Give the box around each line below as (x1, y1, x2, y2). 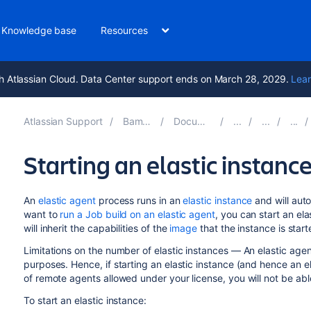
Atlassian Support (23, 115, 103, 127)
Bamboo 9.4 (122, 115, 143, 127)
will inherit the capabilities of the (23, 222, 170, 234)
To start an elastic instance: (23, 294, 146, 306)
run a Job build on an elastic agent (60, 208, 215, 220)
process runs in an (95, 194, 183, 206)
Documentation (174, 115, 197, 127)
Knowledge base (1, 24, 77, 36)
